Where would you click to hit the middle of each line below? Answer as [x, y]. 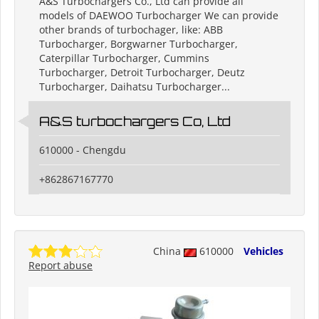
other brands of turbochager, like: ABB [131, 30]
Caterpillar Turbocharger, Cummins [124, 58]
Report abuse [61, 266]
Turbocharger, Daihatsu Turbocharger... [135, 87]
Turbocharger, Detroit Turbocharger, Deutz [142, 73]
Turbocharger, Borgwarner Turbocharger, [138, 44]
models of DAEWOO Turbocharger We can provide [159, 16]
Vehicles [263, 251]
